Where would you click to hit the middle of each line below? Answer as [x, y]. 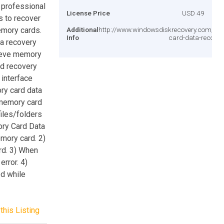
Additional [82, 29]
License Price [88, 13]
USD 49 [193, 13]
